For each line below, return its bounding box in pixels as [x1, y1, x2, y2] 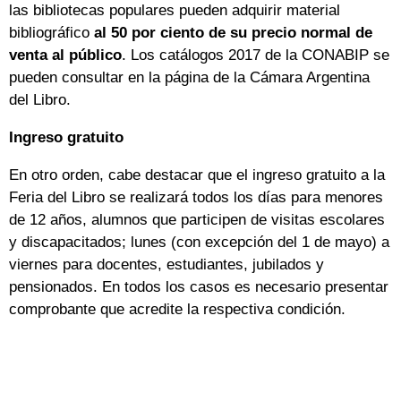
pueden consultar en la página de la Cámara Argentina [9, 69, 370, 87]
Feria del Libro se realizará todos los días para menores [9, 189, 383, 207]
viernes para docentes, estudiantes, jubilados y [9, 256, 324, 274]
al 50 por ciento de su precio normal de [90, 24, 372, 42]
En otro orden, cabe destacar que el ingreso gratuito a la [9, 166, 385, 184]
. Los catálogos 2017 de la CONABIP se [122, 47, 389, 64]
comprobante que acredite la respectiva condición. [9, 301, 346, 319]
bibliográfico [9, 24, 90, 42]
